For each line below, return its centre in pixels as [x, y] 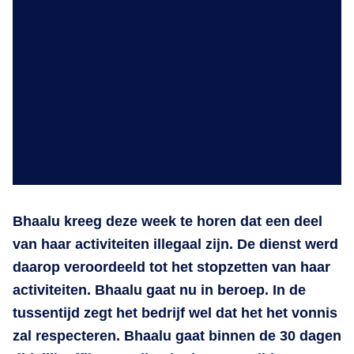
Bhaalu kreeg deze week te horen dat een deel [168, 221]
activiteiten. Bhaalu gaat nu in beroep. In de [159, 290]
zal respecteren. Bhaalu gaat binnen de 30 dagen [177, 335]
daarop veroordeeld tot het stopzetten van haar [171, 267]
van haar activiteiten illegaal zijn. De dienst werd [175, 244]
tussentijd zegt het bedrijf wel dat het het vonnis [175, 313]
